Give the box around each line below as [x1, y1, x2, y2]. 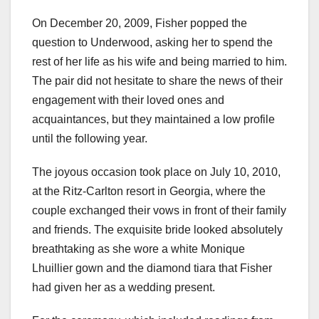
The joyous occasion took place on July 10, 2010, [32, 166, 281, 179]
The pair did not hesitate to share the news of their [32, 75, 283, 88]
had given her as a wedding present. [32, 281, 215, 294]
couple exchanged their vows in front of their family [32, 204, 286, 217]
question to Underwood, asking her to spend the [32, 36, 273, 49]
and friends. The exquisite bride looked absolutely [32, 224, 283, 236]
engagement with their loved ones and [32, 94, 224, 107]
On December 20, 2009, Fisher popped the [32, 17, 247, 30]
